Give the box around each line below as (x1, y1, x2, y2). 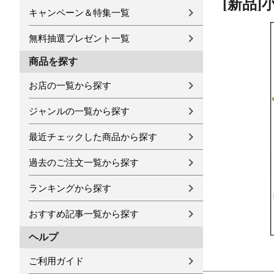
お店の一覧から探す (29, 80, 111, 91)
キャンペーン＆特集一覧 (29, 7, 130, 18)
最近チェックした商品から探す (29, 131, 157, 142)
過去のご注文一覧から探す (29, 157, 139, 168)
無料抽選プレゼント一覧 (29, 33, 130, 43)
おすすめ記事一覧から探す (29, 209, 139, 219)
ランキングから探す (29, 183, 111, 193)
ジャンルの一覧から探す (29, 106, 130, 116)
